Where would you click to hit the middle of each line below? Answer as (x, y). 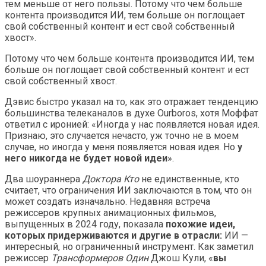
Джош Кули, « (181, 258)
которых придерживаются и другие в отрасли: (113, 236)
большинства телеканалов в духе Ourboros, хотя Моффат (132, 113)
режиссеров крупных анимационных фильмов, (110, 213)
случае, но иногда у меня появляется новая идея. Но (121, 147)
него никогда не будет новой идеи (86, 159)
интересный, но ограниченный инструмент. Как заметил (129, 247)
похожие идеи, (200, 224)
